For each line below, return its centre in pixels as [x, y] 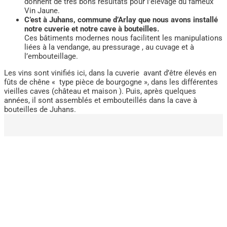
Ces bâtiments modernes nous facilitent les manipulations [123, 38]
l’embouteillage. [51, 56]
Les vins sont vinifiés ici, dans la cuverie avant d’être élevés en [110, 73]
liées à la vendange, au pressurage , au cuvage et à [109, 47]
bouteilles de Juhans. [40, 109]
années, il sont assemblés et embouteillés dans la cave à [101, 100]
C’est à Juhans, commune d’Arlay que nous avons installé [121, 20]
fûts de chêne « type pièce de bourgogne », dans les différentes [111, 82]
